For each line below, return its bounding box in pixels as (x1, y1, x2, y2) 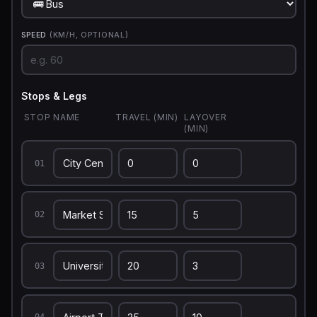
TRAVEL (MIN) (115, 111, 178, 122)
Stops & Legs (21, 89, 87, 102)
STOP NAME (23, 111, 80, 122)
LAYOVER (184, 111, 227, 122)
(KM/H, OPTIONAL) (49, 30, 129, 40)
